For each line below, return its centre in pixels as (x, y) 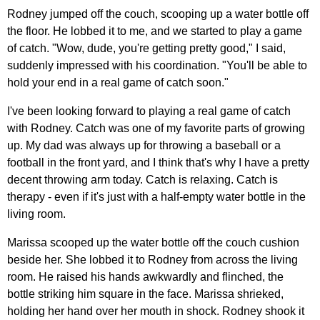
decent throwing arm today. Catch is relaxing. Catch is (142, 179)
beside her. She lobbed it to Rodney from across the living (152, 259)
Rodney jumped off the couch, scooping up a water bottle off (158, 14)
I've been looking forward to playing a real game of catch (149, 111)
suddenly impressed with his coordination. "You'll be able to (157, 65)
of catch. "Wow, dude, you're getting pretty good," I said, (146, 48)
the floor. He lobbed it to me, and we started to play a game (155, 31)
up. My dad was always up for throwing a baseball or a (144, 145)
